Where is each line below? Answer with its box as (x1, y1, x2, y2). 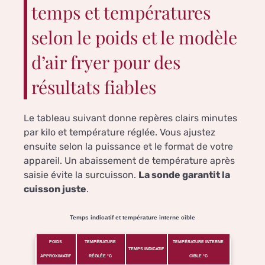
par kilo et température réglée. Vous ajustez (24, 127, 215, 138)
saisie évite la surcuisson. (24, 169, 138, 181)
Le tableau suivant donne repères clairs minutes (24, 112, 237, 124)
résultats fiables (31, 75, 156, 99)
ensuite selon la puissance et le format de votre (24, 141, 233, 153)
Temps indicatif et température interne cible (70, 214, 195, 221)
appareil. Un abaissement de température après (24, 155, 235, 167)
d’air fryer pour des (31, 50, 180, 75)
